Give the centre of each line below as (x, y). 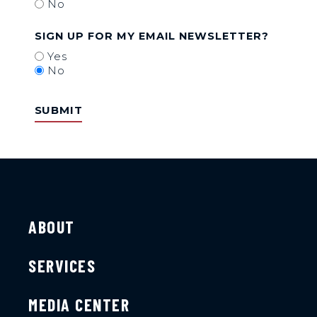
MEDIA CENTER (79, 305)
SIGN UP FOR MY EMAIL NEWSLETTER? (151, 36)
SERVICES (62, 266)
